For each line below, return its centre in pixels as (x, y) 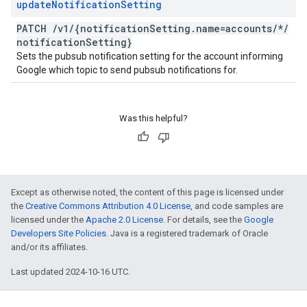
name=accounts (234, 28)
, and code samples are (237, 206)
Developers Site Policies (59, 233)
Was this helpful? (153, 118)
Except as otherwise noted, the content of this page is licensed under (147, 192)
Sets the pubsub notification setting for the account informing (150, 56)
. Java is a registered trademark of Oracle (187, 233)
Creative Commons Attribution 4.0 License (108, 206)
